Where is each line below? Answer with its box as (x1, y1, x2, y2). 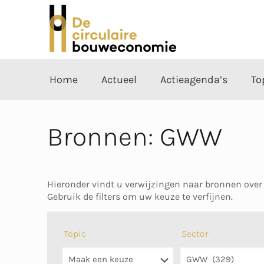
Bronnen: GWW (47, 121, 222, 152)
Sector (181, 228, 209, 239)
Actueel (101, 73, 137, 86)
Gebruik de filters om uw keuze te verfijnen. (47, 191, 233, 202)
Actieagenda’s (160, 73, 227, 86)
